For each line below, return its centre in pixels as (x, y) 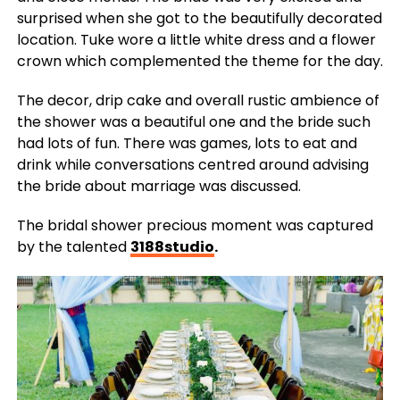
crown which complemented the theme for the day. (200, 61)
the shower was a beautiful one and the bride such (193, 122)
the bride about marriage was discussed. (158, 186)
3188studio (172, 247)
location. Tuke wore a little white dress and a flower (196, 40)
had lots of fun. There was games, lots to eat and (187, 143)
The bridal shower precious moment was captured (195, 225)
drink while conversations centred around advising (192, 165)
